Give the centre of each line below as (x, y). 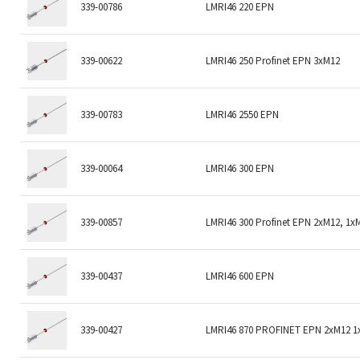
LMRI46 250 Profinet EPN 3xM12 (273, 60)
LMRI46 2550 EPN (243, 114)
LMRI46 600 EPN (240, 276)
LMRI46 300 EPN (240, 168)
